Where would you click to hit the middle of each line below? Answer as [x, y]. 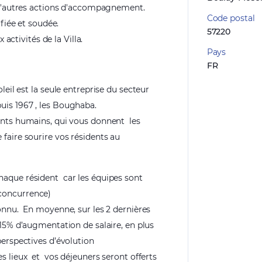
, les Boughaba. [66, 105]
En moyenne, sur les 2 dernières [87, 209]
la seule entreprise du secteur [90, 89]
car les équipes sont [103, 178]
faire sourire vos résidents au [62, 137]
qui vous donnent [89, 121]
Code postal [231, 18]
